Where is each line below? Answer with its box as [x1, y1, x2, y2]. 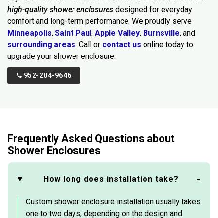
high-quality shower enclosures [7, 4, 113, 14]
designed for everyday [113, 4, 192, 14]
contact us [102, 39, 141, 49]
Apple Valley [95, 28, 140, 37]
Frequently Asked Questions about [7, 132, 175, 145]
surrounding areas [7, 39, 75, 49]
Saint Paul [55, 28, 91, 37]
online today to [141, 39, 193, 49]
